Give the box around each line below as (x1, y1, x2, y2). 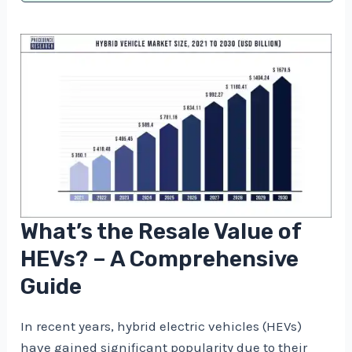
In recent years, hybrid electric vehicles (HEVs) (20, 318, 302, 335)
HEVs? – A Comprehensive (20, 246, 299, 273)
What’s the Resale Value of (20, 218, 302, 245)
